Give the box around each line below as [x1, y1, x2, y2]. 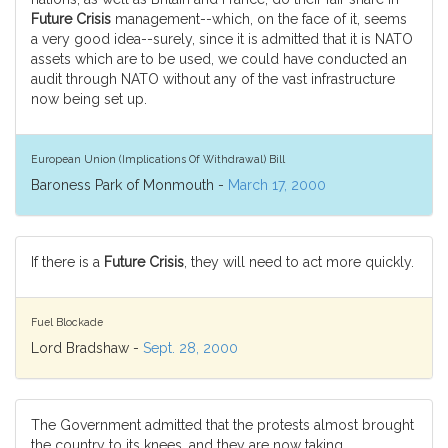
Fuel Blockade [31, 315, 103, 328]
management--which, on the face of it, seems [111, 11, 407, 27]
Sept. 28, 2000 [143, 340, 238, 356]
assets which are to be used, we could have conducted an [31, 51, 407, 67]
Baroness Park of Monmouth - [31, 177, 228, 193]
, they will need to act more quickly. [184, 254, 414, 270]
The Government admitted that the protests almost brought [31, 417, 414, 433]
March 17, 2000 [228, 177, 326, 193]
